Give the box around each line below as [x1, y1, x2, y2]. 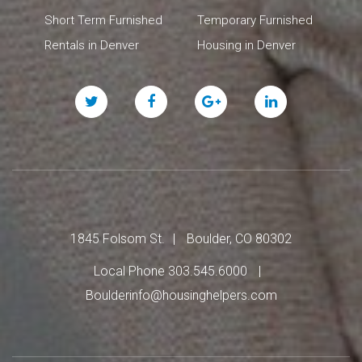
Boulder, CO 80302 [187, 230, 292, 246]
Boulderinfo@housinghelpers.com [85, 287, 277, 303]
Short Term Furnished [44, 12, 162, 27]
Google [210, 88, 255, 106]
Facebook [150, 88, 213, 106]
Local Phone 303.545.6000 [93, 263, 247, 279]
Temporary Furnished [197, 12, 313, 27]
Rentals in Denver [44, 37, 139, 53]
